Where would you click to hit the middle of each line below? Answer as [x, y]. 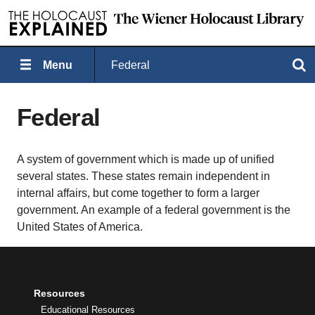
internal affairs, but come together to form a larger [138, 193]
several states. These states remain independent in [143, 176]
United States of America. [80, 227]
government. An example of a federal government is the [154, 210]
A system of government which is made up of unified [146, 159]
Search [222, 65]
